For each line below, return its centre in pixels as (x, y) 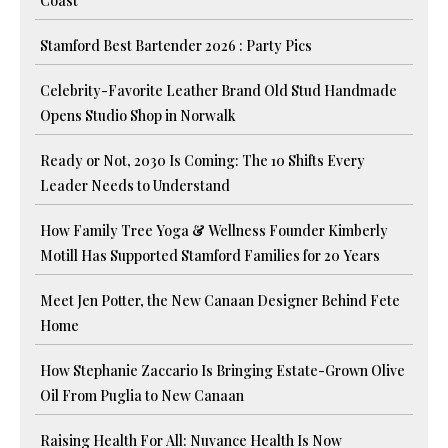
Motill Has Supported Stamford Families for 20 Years (210, 255)
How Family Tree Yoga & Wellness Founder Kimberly (214, 230)
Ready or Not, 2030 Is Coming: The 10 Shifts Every (202, 160)
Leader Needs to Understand (135, 185)
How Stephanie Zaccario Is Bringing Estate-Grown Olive (222, 370)
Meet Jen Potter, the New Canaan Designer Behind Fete (220, 300)
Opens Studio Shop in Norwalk (138, 115)
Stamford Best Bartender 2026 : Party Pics (176, 45)
